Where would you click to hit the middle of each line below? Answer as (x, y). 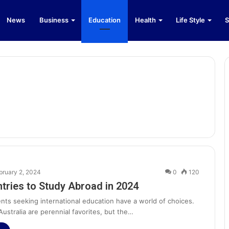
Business (54, 20)
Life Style (190, 20)
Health (145, 20)
